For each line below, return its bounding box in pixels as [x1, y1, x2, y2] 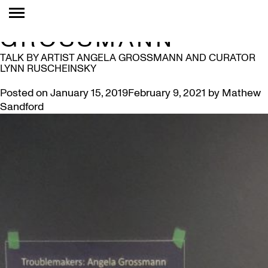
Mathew [222, 86, 261, 100]
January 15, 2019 [50, 86, 128, 100]
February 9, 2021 [128, 86, 206, 100]
